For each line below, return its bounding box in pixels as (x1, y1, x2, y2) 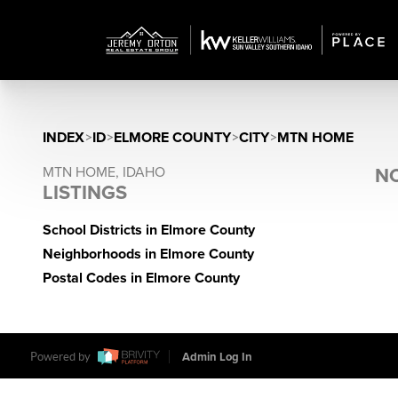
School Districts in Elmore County (43, 221, 255, 239)
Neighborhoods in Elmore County (43, 245, 254, 263)
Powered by (29, 350, 93, 364)
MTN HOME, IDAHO (43, 163, 165, 181)
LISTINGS (43, 181, 127, 204)
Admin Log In (181, 350, 252, 365)
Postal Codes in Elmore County (43, 269, 240, 287)
